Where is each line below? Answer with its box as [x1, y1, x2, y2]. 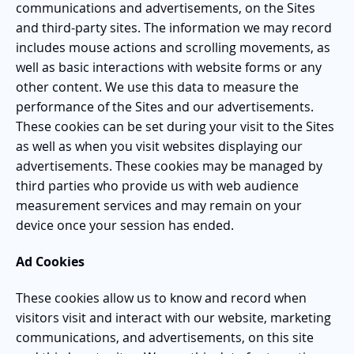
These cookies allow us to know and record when [16, 288, 307, 307]
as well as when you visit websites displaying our [16, 137, 303, 155]
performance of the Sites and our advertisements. [16, 97, 314, 115]
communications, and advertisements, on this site [16, 328, 314, 346]
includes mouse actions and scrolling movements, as [16, 38, 330, 56]
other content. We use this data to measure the [16, 77, 299, 96]
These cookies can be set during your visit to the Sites [16, 117, 334, 135]
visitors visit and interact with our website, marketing [16, 308, 331, 326]
